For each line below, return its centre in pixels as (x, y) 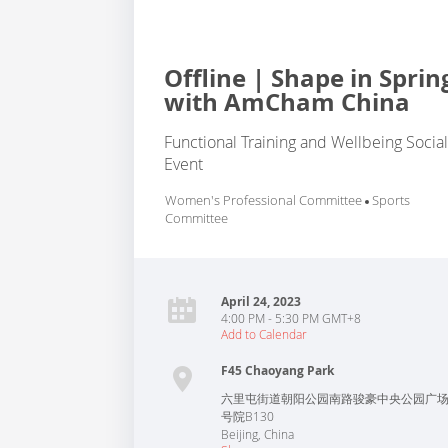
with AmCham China (287, 102)
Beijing (240, 434)
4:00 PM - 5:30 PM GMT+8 (291, 318)
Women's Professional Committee (264, 200)
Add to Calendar (264, 334)
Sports (391, 200)
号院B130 (248, 416)
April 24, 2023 (261, 301)
